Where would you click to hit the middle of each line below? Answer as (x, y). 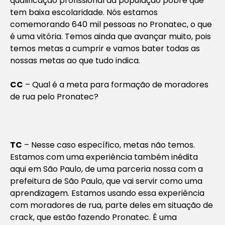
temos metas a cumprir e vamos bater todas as (105, 48)
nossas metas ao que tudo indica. (75, 60)
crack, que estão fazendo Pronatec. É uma (93, 217)
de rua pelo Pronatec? (54, 96)
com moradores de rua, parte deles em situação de (111, 205)
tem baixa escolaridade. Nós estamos (84, 12)
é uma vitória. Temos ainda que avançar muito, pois (110, 36)
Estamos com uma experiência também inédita (104, 157)
